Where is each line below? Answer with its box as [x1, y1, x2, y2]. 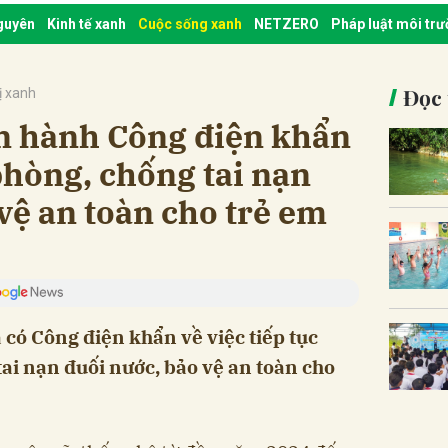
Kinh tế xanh [47, 15, 126, 32]
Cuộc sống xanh [138, 15, 242, 32]
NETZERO [254, 15, 319, 32]
